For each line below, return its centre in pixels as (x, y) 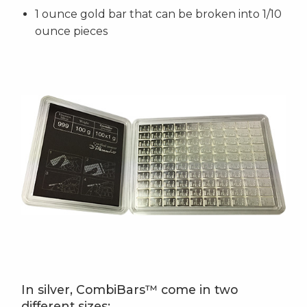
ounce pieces (71, 32)
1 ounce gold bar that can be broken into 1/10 (158, 14)
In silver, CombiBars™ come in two (130, 290)
